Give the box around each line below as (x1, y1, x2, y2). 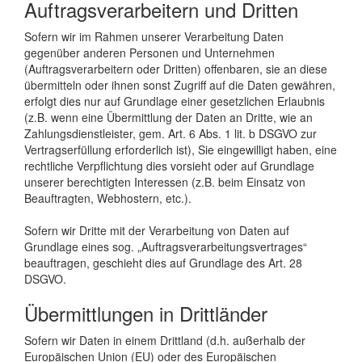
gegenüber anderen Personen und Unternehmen (24, 44, 275, 61)
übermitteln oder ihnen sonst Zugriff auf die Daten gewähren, (24, 76, 335, 93)
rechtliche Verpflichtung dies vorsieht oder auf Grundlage (24, 157, 314, 174)
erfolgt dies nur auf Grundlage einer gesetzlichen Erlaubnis (24, 92, 325, 109)
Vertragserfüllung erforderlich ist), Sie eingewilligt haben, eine (24, 141, 337, 158)
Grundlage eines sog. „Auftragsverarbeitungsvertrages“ (24, 238, 307, 255)
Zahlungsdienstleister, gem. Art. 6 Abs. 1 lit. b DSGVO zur (24, 124, 317, 141)
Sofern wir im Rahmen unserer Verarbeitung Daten (24, 27, 284, 44)
